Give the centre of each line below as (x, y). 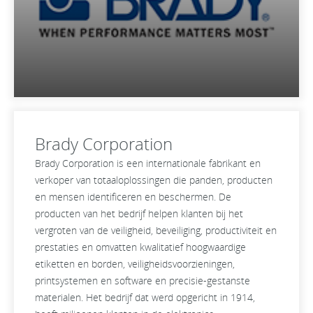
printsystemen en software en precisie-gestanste (143, 281)
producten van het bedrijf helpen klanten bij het (139, 213)
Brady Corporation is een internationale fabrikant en (148, 163)
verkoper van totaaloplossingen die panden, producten (154, 180)
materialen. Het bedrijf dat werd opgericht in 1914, (145, 297)
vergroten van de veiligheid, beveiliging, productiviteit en (156, 230)
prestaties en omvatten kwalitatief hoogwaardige (140, 247)
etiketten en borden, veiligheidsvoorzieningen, (135, 264)
